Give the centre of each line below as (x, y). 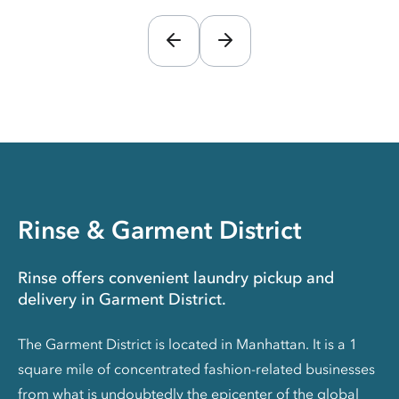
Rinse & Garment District (160, 230)
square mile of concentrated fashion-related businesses (196, 369)
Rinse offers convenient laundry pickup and (176, 278)
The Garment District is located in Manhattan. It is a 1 (187, 344)
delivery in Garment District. (122, 300)
